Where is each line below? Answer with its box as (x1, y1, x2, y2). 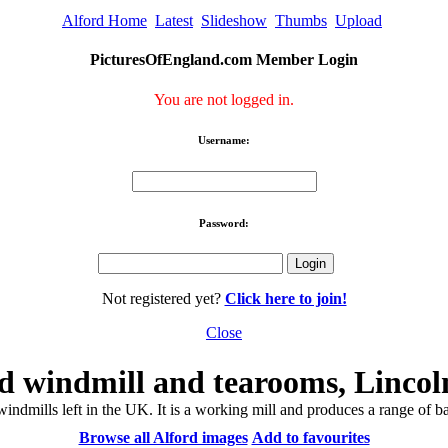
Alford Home (62, 12, 147, 30)
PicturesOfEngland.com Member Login (90, 51, 358, 69)
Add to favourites (251, 428, 370, 446)
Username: (198, 133, 250, 146)
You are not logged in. (154, 90, 294, 108)
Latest (155, 12, 193, 30)
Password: (199, 216, 249, 229)
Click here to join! (224, 290, 347, 308)
